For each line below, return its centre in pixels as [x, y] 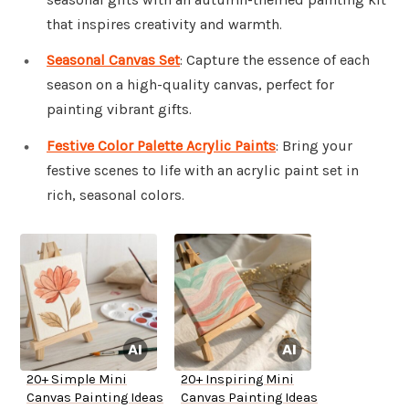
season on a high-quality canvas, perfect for [190, 85]
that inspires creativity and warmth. [164, 24]
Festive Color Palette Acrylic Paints [161, 146]
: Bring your [314, 146]
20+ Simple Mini [77, 380]
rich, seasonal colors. [115, 195]
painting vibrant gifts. [119, 110]
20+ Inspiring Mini [237, 380]
